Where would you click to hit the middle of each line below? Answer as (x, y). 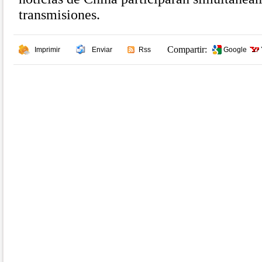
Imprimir (47, 50)
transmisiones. (59, 15)
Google (235, 50)
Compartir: (187, 49)
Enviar (102, 50)
